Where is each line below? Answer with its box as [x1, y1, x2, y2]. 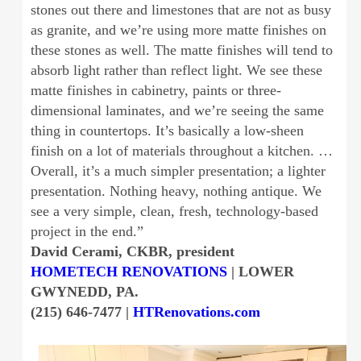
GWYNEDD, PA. [30, 283, 139, 300]
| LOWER [226, 263, 294, 280]
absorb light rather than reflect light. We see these [30, 61, 322, 78]
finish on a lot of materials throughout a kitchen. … [30, 142, 333, 159]
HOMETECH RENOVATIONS [30, 263, 227, 280]
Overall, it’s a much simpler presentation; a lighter [30, 162, 326, 179]
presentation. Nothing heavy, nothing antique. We [30, 182, 322, 199]
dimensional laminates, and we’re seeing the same [30, 102, 324, 118]
